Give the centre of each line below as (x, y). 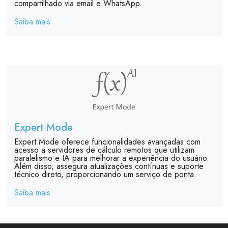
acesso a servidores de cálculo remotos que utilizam (104, 150)
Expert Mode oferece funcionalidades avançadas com (107, 141)
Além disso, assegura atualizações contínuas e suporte (109, 166)
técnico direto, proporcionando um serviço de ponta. (105, 174)
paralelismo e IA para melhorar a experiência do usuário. (112, 158)
